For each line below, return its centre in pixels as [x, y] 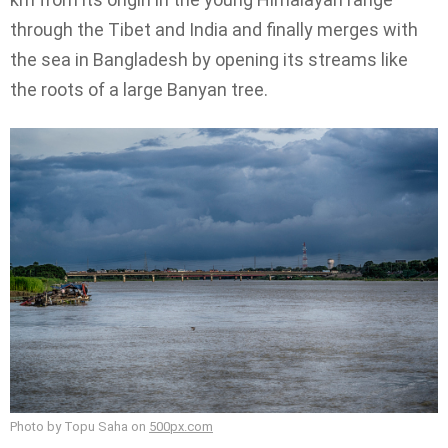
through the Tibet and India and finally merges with [214, 30]
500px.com [181, 426]
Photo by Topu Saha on [79, 426]
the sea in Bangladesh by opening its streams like [209, 60]
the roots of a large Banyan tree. [139, 90]
